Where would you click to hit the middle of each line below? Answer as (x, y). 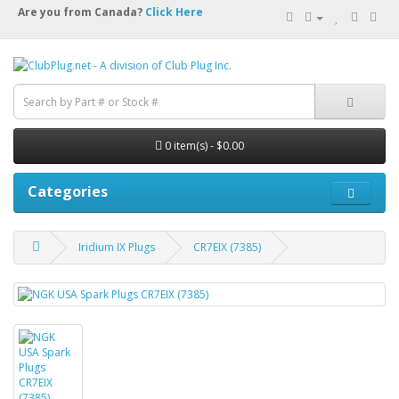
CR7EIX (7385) (227, 247)
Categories (68, 191)
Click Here (174, 12)
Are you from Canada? (81, 12)
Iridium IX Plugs (117, 247)
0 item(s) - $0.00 (204, 146)
